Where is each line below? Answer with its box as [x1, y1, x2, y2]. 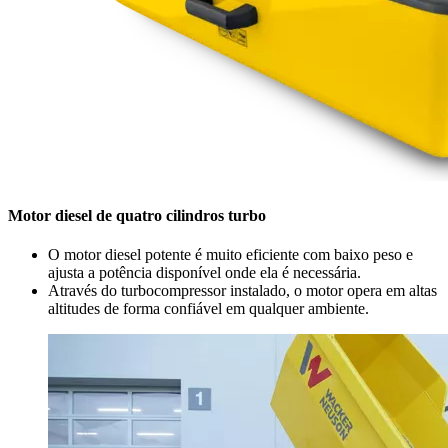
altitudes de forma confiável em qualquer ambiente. [48, 299, 369, 317]
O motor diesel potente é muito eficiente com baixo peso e [48, 245, 413, 263]
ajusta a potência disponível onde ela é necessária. [48, 263, 361, 281]
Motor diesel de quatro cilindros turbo [8, 206, 266, 224]
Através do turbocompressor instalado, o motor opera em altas [48, 281, 437, 299]
